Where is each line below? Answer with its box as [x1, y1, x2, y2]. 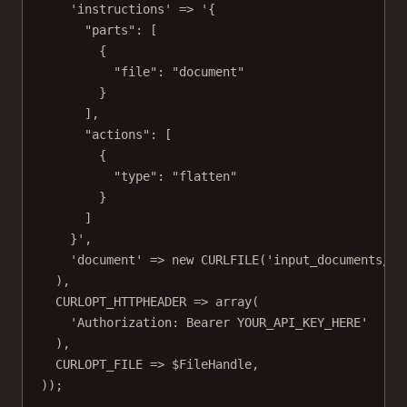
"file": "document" [114, 65, 244, 80]
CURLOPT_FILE [55, 357, 143, 372]
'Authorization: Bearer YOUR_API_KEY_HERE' [70, 315, 368, 331]
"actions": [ [84, 127, 172, 143]
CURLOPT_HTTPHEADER [55, 294, 186, 310]
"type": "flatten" [114, 169, 237, 184]
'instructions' [70, 2, 172, 17]
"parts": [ [84, 23, 157, 38]
